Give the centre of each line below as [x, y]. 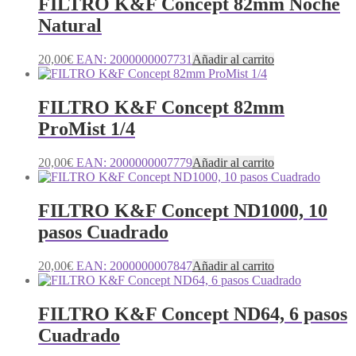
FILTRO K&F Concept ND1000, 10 [183, 210]
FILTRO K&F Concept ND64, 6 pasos [193, 313]
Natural [70, 26]
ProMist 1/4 [87, 129]
